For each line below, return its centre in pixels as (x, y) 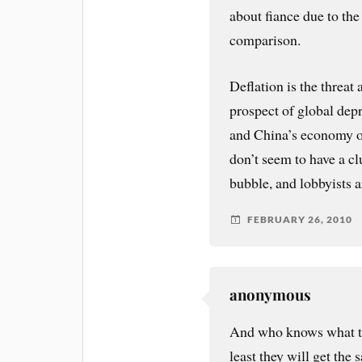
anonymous (271, 294)
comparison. (265, 40)
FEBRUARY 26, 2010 (300, 220)
